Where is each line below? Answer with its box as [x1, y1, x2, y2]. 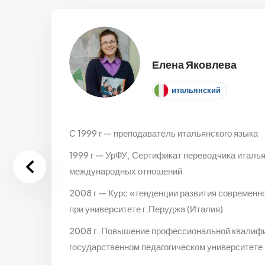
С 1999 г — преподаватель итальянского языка [69, 127, 258, 138]
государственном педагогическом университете [69, 241, 263, 252]
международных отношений [69, 165, 182, 176]
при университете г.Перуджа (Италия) [69, 203, 223, 214]
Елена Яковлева [152, 57, 237, 71]
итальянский [172, 85, 221, 95]
